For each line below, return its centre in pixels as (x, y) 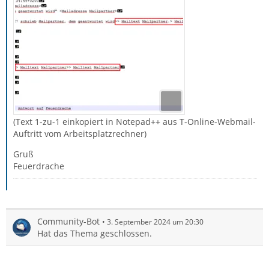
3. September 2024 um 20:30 (155, 222)
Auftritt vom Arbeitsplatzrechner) (80, 134)
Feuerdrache (39, 166)
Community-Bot (68, 221)
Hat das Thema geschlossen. (95, 233)
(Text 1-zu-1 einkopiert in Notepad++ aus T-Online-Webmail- (134, 122)
